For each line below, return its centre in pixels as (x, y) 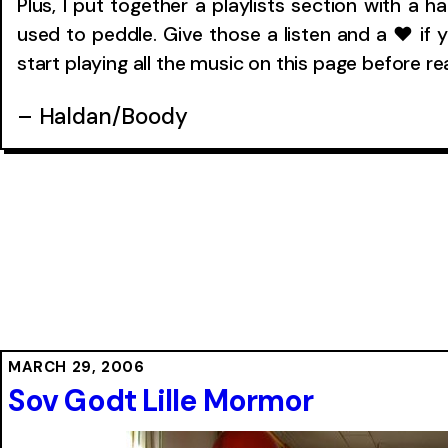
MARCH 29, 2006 (76, 366)
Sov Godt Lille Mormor (161, 400)
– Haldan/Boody (102, 116)
